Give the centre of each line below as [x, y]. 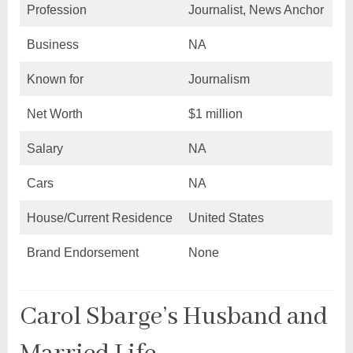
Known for [55, 79]
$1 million [215, 113]
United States [226, 217]
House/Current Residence [99, 217]
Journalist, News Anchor [256, 9]
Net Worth [54, 113]
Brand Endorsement [82, 252]
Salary [45, 148]
